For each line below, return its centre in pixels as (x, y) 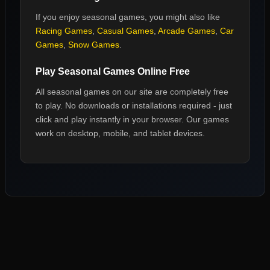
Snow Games (94, 45)
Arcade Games (187, 31)
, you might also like (182, 17)
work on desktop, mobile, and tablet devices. (120, 133)
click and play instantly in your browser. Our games (132, 119)
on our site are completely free (169, 92)
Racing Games (64, 31)
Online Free (162, 71)
